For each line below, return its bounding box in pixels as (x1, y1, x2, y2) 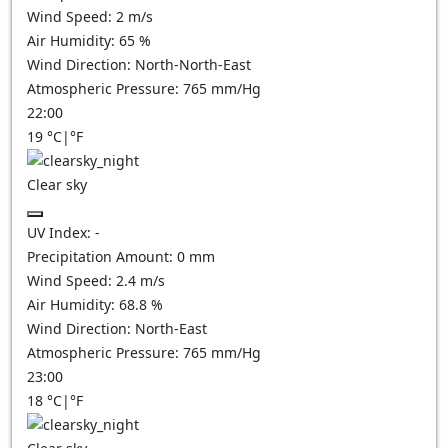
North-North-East (135, 55, 251, 74)
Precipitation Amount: (27, 247, 177, 266)
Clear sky (27, 175, 87, 194)
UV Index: (27, 223, 95, 242)
